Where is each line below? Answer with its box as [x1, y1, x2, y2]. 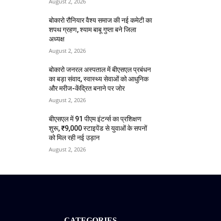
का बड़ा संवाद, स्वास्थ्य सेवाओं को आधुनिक [49, 75, 149, 83]
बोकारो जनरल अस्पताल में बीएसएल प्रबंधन [49, 66, 151, 74]
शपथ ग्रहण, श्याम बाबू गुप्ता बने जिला [49, 26, 137, 34]
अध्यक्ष [49, 35, 65, 43]
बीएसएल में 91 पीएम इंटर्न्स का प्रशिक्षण [49, 115, 142, 123]
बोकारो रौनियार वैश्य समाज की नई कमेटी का [49, 16, 152, 25]
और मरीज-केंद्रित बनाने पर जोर [49, 84, 125, 93]
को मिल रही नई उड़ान [49, 134, 100, 142]
